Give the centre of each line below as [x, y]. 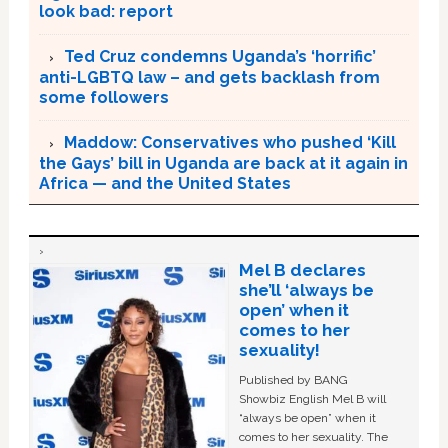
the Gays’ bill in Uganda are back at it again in [223, 164]
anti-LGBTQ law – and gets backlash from [209, 78]
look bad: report [105, 12]
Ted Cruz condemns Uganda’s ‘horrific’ [219, 57]
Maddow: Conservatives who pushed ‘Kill [229, 143]
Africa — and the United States [164, 184]
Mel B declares [302, 270]
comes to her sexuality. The [313, 437]
